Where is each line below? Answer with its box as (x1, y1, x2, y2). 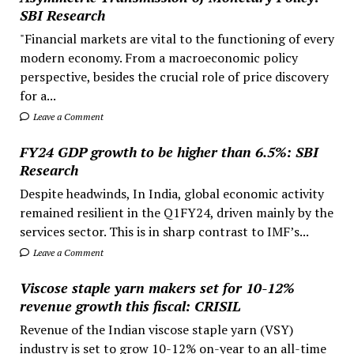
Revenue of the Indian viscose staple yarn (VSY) (19, 320, 293, 338)
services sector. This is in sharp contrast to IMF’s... (19, 222, 309, 240)
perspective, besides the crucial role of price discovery (19, 67, 329, 85)
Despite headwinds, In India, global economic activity (19, 184, 324, 202)
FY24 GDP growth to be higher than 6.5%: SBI (19, 141, 318, 161)
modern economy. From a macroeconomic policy (19, 48, 298, 66)
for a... (19, 86, 56, 104)
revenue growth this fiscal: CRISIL (19, 296, 240, 315)
